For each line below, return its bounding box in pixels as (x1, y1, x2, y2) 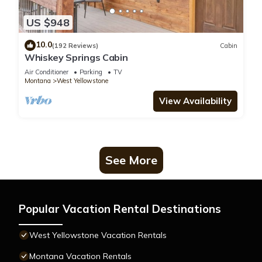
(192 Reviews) (52, 41, 98, 50)
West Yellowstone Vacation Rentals (29, 230, 167, 241)
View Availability (159, 95, 232, 107)
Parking (80, 68, 102, 77)
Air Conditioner (25, 68, 68, 77)
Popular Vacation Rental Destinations (19, 202, 221, 216)
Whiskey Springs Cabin (25, 51, 128, 64)
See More (105, 153, 157, 168)
